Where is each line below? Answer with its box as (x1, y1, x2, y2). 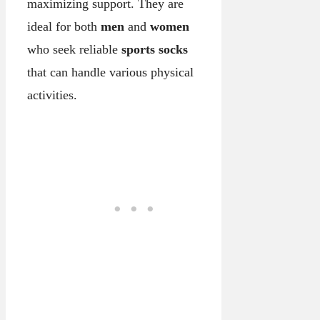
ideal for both (27, 19, 101, 34)
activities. (27, 87, 77, 102)
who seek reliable (27, 41, 121, 56)
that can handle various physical (27, 64, 194, 79)
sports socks (121, 41, 188, 56)
